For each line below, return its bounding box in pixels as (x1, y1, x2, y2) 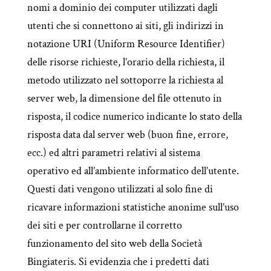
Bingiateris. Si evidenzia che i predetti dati (27, 255, 209, 269)
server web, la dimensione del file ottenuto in (27, 91, 222, 105)
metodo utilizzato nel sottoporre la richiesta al (27, 73, 223, 87)
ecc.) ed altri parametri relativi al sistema (27, 146, 200, 160)
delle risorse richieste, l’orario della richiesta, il (27, 55, 224, 69)
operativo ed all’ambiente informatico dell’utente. (27, 164, 239, 178)
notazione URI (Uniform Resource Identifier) (27, 37, 225, 51)
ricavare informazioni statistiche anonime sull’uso (27, 200, 239, 214)
